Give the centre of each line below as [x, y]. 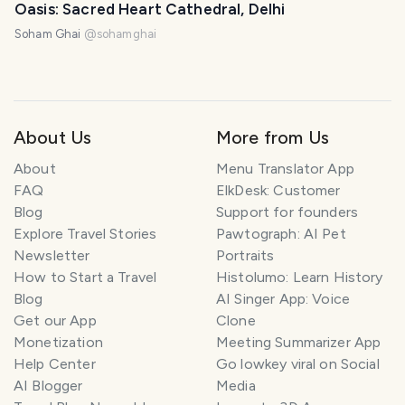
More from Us [273, 138]
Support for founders [287, 212]
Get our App [55, 321]
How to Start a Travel [85, 278]
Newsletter [52, 256]
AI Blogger [48, 386]
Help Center [55, 364]
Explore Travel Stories [85, 234]
